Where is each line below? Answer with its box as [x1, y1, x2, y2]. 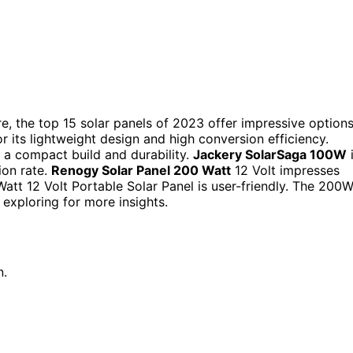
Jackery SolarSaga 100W [193, 146, 347, 162]
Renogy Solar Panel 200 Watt [51, 162, 231, 178]
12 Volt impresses [231, 162, 340, 178]
